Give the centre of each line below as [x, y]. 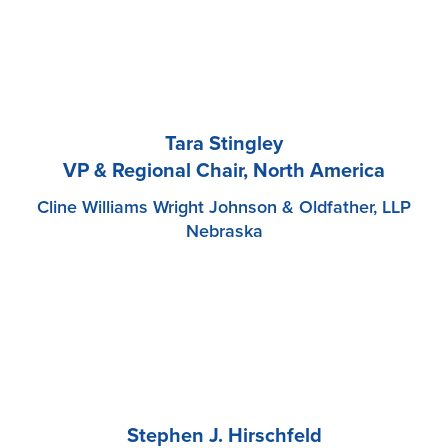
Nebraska [224, 231]
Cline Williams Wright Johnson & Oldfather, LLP [224, 207]
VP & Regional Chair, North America [224, 171]
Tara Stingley [224, 144]
